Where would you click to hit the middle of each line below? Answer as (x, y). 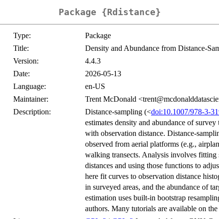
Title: (21, 48)
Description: (32, 112)
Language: (30, 87)
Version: (26, 61)
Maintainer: (31, 99)
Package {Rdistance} (109, 12)
